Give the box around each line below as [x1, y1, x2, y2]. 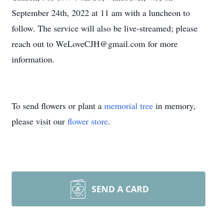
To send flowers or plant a [12, 100, 104, 111]
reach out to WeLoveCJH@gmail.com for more [12, 38, 178, 49]
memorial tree [104, 100, 153, 111]
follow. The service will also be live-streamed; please [12, 22, 198, 34]
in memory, [153, 100, 196, 111]
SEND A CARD [92, 183, 149, 195]
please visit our [12, 115, 67, 127]
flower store [67, 115, 108, 127]
